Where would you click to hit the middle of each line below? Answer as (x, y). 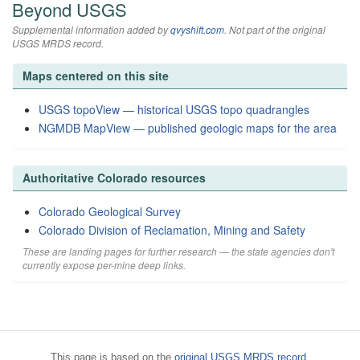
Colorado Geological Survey (110, 211)
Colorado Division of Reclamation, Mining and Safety (172, 230)
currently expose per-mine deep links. (104, 265)
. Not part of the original (275, 29)
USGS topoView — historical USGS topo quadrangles (174, 109)
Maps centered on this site (96, 76)
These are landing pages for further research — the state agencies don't (178, 251)
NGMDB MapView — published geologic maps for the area (188, 128)
